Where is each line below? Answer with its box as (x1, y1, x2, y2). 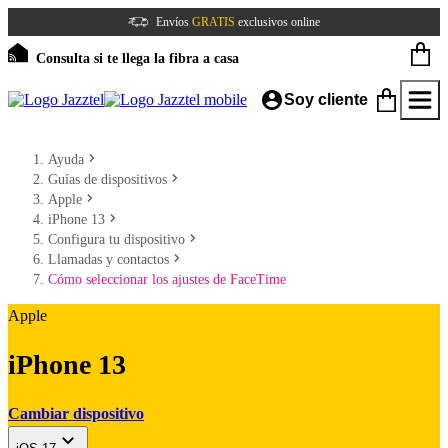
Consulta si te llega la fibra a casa (36, 51, 239, 66)
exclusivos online (235, 15, 320, 29)
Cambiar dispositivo (8, 404, 144, 422)
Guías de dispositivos (48, 172, 167, 187)
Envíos (156, 15, 192, 29)
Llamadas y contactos (48, 252, 169, 267)
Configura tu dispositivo (48, 232, 185, 247)
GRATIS (192, 15, 235, 29)
